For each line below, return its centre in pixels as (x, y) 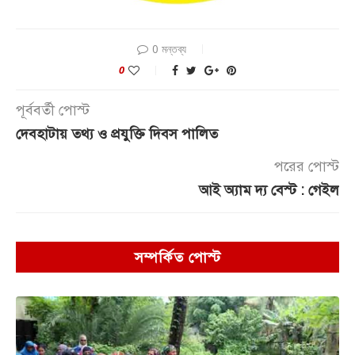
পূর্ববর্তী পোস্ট (53, 110)
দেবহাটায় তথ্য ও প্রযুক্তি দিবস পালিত (117, 134)
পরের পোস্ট (307, 166)
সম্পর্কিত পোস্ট (177, 257)
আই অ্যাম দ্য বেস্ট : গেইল (269, 190)
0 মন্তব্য (169, 48)
